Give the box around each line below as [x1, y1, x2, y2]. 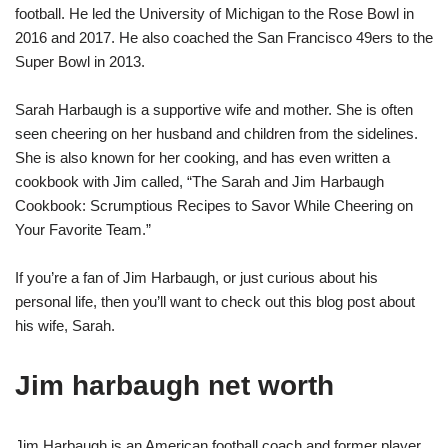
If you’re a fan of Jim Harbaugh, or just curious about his [15, 268, 378, 286]
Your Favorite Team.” [15, 220, 151, 238]
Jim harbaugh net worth [15, 369, 334, 401]
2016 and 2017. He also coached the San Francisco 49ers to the [15, 28, 433, 46]
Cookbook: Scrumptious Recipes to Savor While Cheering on [15, 196, 413, 214]
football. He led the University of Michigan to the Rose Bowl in [15, 4, 414, 22]
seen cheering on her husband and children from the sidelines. [15, 124, 418, 142]
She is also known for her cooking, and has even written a [15, 148, 390, 166]
